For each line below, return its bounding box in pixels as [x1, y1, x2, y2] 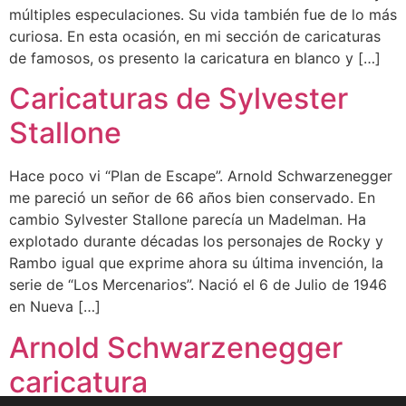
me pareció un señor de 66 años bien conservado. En [9, 188, 375, 208]
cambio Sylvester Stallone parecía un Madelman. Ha [9, 210, 366, 229]
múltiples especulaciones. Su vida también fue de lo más [9, 5, 397, 24]
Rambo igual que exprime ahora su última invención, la [9, 254, 383, 273]
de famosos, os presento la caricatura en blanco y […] [9, 48, 381, 67]
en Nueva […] [9, 297, 101, 316]
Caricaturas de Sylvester [9, 81, 348, 117]
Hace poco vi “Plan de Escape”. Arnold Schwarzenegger [9, 167, 392, 186]
